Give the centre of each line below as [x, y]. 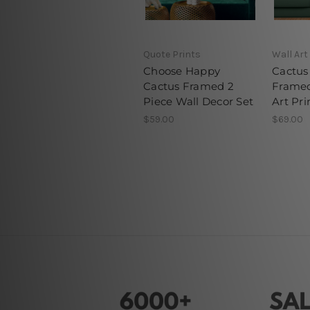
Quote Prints [172, 54]
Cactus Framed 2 [189, 86]
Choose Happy [182, 71]
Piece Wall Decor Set [198, 101]
